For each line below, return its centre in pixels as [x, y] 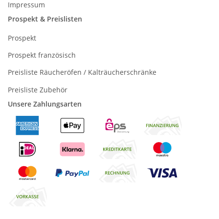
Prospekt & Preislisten [45, 19]
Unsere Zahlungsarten [45, 104]
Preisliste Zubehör [38, 89]
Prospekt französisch [42, 55]
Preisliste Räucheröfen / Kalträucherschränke [82, 72]
